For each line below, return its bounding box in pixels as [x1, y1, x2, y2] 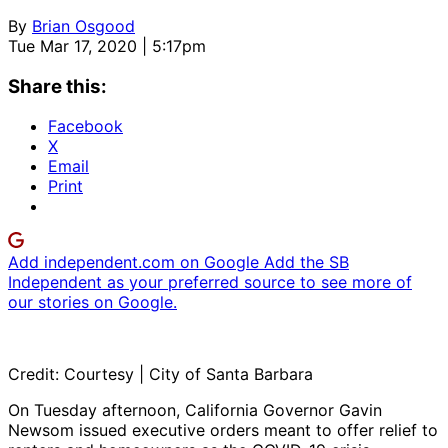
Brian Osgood [32, 15, 135, 36]
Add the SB [264, 252, 349, 273]
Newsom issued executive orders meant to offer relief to [8, 420, 438, 441]
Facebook [48, 116, 123, 137]
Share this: [8, 74, 107, 98]
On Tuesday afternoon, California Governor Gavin [8, 400, 382, 421]
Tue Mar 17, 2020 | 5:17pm [8, 35, 206, 56]
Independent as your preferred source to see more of [8, 272, 412, 293]
